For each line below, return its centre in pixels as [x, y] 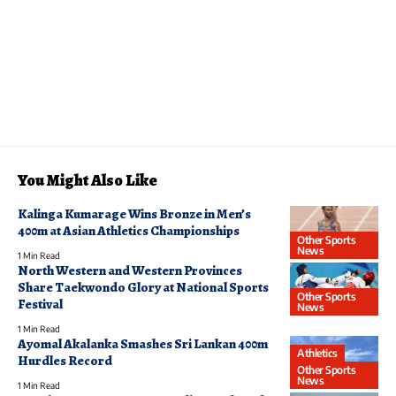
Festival [40, 305]
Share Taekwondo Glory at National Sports [143, 288]
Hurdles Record [65, 361]
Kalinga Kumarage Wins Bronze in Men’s [134, 214]
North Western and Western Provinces [130, 271]
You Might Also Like [88, 181]
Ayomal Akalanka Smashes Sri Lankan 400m [143, 344]
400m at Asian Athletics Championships [129, 231]
